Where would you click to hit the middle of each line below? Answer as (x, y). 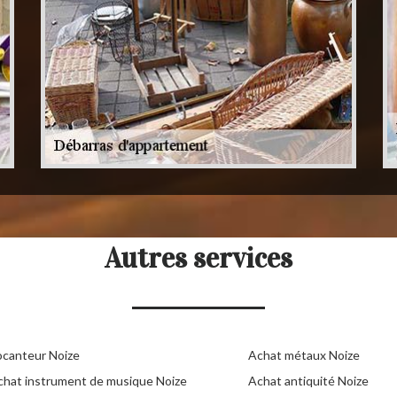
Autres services (198, 259)
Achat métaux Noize (304, 355)
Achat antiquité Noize (308, 381)
